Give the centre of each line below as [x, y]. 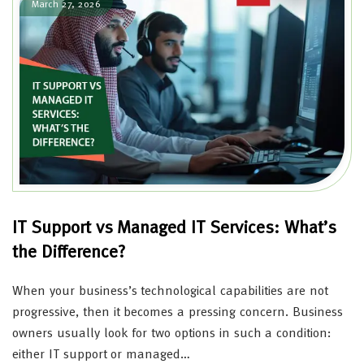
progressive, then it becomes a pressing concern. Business [178, 312]
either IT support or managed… [102, 355]
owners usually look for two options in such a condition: [172, 334]
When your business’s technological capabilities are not [170, 291]
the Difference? [69, 252]
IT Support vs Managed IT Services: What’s [174, 228]
